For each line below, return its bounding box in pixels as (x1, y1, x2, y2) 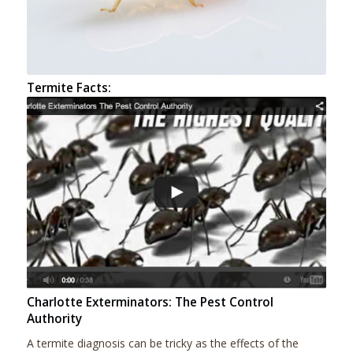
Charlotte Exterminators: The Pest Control (26, 293, 273, 310)
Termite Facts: (26, 80, 111, 97)
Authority (26, 310, 82, 327)
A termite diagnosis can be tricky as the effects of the (26, 335, 299, 351)
